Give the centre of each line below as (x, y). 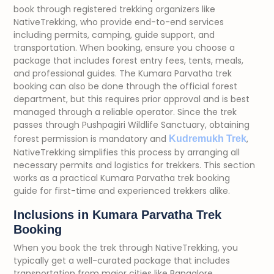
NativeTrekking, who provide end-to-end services (119, 22)
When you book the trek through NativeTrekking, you (126, 248)
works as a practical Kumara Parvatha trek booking (122, 178)
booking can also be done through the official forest (125, 86)
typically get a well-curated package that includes (122, 261)
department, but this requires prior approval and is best (131, 99)
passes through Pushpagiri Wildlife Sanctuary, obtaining (131, 125)
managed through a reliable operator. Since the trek (125, 112)
